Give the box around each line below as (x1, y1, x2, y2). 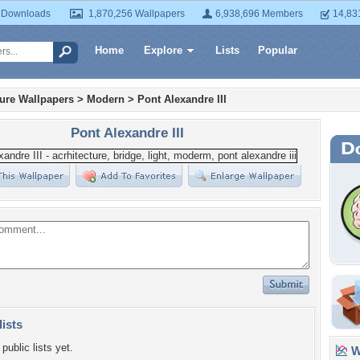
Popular (258, 44, 297, 56)
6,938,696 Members (215, 8, 303, 19)
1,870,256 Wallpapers (88, 8, 185, 19)
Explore (144, 44, 182, 56)
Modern (87, 93, 125, 105)
